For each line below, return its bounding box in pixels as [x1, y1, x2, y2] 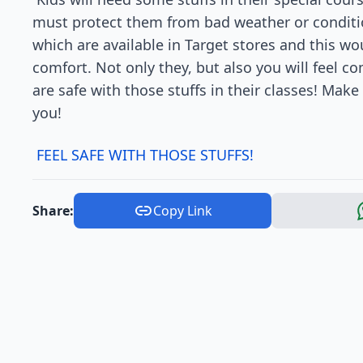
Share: [32, 202, 74, 220]
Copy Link [152, 202, 212, 220]
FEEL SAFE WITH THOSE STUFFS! [36, 145, 258, 165]
